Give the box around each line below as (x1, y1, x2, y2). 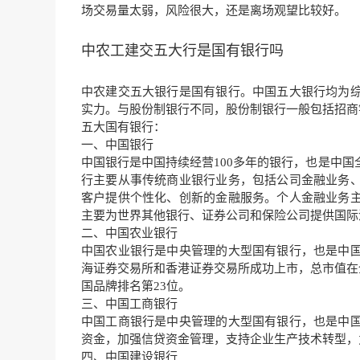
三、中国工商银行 (81, 297, 178, 311)
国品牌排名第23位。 (81, 280, 190, 293)
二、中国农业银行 (81, 227, 178, 240)
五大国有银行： (81, 121, 166, 134)
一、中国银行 (81, 138, 153, 152)
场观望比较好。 (262, 4, 346, 18)
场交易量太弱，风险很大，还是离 (81, 4, 262, 18)
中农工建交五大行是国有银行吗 (81, 43, 284, 59)
